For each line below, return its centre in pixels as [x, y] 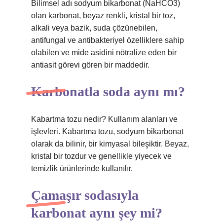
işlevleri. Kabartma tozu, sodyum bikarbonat [107, 131]
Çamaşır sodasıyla [85, 195]
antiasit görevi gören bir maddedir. [90, 65]
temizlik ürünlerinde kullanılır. [82, 168]
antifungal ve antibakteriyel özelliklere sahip [108, 40]
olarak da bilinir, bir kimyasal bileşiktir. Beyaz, [110, 144]
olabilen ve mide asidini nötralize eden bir [104, 53]
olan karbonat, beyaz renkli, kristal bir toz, [103, 16]
